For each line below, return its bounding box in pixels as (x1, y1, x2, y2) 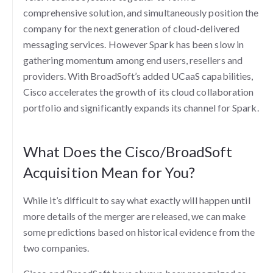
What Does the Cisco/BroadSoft (23, 143, 233, 161)
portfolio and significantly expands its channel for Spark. (23, 102, 259, 114)
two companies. (23, 242, 90, 254)
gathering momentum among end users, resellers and (23, 54, 243, 66)
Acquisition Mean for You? (23, 163, 195, 182)
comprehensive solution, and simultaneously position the (23, 7, 259, 19)
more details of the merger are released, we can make (23, 210, 246, 222)
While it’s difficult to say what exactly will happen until (23, 194, 250, 207)
